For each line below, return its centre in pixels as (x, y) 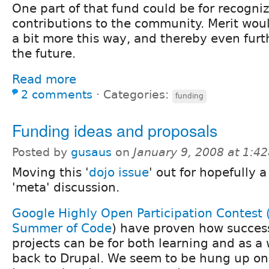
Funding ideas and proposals (115, 130)
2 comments (57, 94)
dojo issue (119, 172)
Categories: (138, 94)
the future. (44, 53)
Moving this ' (50, 172)
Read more (44, 79)
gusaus (91, 152)
